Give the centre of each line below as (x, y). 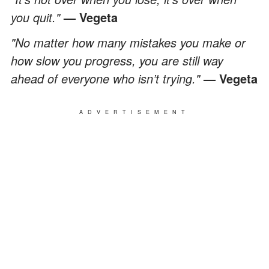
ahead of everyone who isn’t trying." (107, 78)
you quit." (37, 17)
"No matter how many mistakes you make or (128, 42)
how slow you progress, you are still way (117, 60)
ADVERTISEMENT (134, 112)
